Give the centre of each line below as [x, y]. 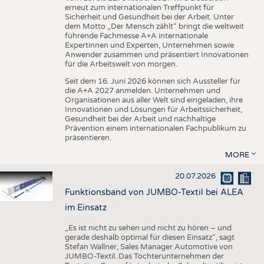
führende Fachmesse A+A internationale [136, 36]
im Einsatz [85, 207]
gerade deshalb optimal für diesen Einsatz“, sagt [149, 237]
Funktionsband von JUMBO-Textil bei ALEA [154, 192]
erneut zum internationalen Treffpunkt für [139, 8]
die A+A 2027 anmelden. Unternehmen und [142, 91]
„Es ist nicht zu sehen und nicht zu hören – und [148, 228]
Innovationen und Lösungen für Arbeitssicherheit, [153, 110]
